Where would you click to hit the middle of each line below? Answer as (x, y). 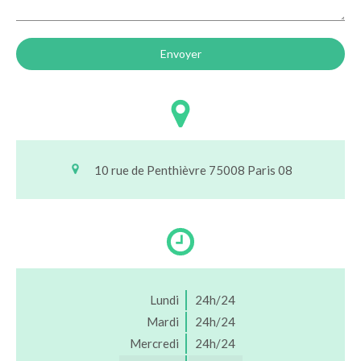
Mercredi (154, 343)
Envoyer (180, 54)
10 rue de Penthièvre (150, 170)
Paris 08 (270, 170)
